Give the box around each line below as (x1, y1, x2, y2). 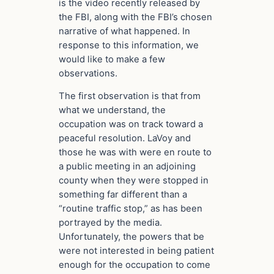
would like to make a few (59, 53, 165, 65)
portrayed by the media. (59, 217, 162, 229)
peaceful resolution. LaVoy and (59, 133, 191, 144)
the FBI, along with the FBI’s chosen (59, 11, 212, 23)
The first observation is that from (59, 91, 201, 102)
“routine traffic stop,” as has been (59, 203, 202, 215)
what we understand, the (59, 105, 166, 116)
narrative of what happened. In (59, 25, 190, 37)
